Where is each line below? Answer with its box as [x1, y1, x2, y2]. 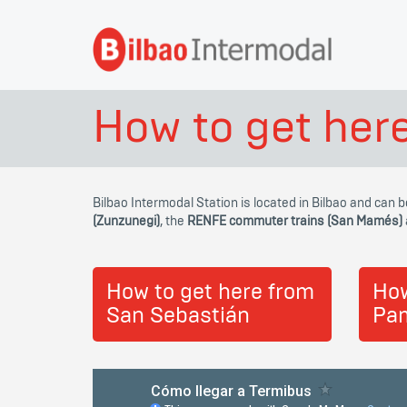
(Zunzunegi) [93, 215, 160, 228]
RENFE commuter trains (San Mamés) [187, 215, 402, 228]
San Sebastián [106, 305, 250, 327]
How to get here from [106, 282, 314, 303]
